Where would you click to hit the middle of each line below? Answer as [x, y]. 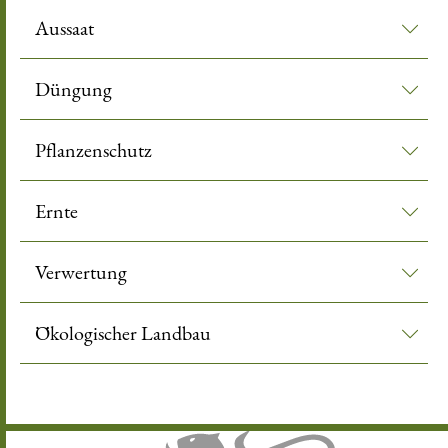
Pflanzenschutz [93, 149]
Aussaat [64, 27]
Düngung [73, 88]
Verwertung [81, 271]
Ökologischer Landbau [123, 332]
